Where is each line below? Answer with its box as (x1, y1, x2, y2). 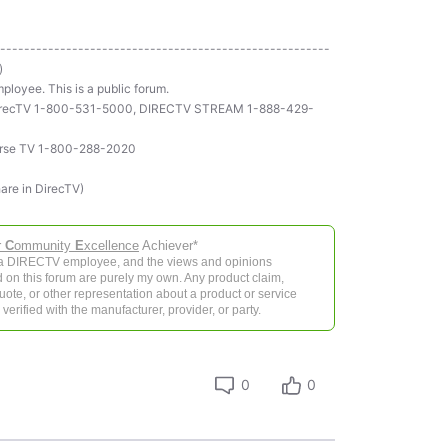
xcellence (83, 237, 139, 253)
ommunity (13, 237, 75, 253)
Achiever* (138, 237, 198, 253)
